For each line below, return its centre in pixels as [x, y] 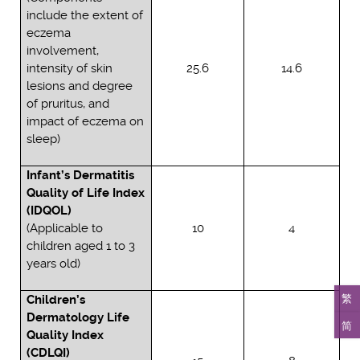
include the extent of [85, 16]
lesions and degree [80, 86]
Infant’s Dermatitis [81, 176]
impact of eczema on [86, 122]
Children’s [56, 300]
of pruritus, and [68, 104]
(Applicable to [65, 229]
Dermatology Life [78, 318]
